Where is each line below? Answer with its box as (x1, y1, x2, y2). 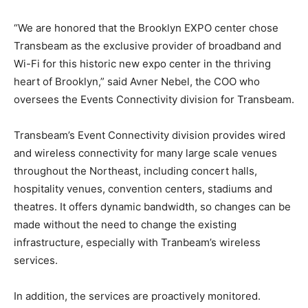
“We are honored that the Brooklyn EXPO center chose (14, 21, 278, 34)
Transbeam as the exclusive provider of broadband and (14, 38, 281, 52)
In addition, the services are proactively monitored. (14, 289, 261, 302)
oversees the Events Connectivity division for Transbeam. (14, 92, 294, 106)
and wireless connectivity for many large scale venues (14, 146, 277, 159)
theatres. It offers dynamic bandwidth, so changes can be (14, 199, 291, 213)
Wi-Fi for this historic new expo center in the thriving (14, 56, 271, 70)
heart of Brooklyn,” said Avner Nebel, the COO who (14, 74, 260, 88)
